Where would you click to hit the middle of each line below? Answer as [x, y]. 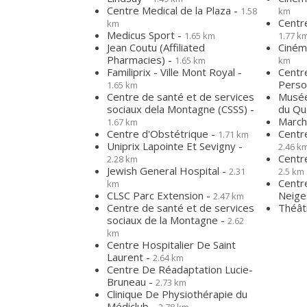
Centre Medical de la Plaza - [174, 10]
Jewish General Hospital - [168, 171]
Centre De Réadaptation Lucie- [180, 269]
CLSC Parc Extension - [160, 195]
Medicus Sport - [146, 35]
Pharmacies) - [141, 60]
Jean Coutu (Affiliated [156, 47]
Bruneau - [131, 282]
